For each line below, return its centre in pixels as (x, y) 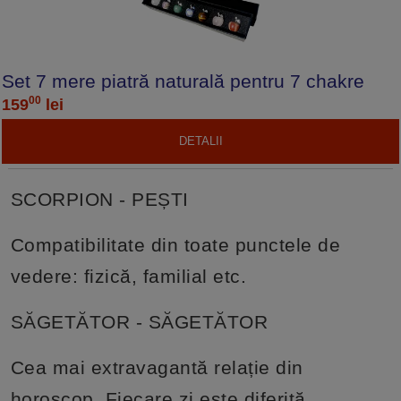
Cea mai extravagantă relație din (157, 367)
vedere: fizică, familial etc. (128, 276)
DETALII (200, 141)
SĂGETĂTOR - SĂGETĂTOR (139, 321)
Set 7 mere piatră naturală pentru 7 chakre (183, 81)
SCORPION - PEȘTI (99, 199)
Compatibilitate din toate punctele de (175, 244)
